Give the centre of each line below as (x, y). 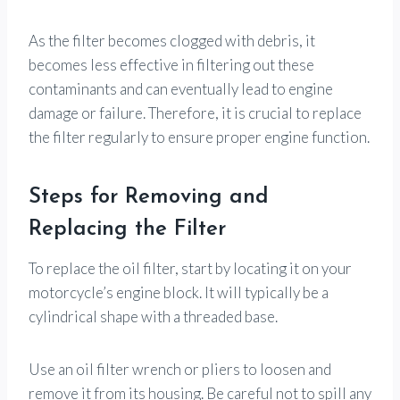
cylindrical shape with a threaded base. (153, 316)
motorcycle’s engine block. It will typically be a (179, 292)
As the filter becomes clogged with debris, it (172, 40)
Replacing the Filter (127, 229)
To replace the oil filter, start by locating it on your (190, 268)
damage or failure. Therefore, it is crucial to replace (195, 112)
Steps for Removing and (149, 197)
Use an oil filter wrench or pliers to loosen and (180, 369)
